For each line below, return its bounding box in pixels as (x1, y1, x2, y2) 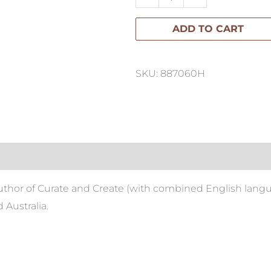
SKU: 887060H (135, 67, 205, 79)
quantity (135, 24, 174, 36)
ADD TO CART (172, 22, 244, 34)
